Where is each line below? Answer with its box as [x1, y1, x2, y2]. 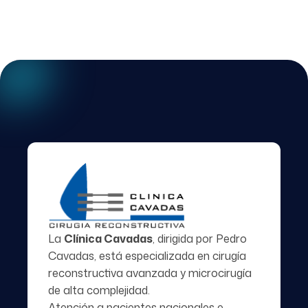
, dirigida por [153, 230, 216, 246]
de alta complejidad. [48, 282, 153, 298]
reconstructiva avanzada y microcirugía [48, 265, 252, 280]
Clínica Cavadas [64, 230, 153, 246]
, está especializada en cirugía [94, 247, 246, 263]
